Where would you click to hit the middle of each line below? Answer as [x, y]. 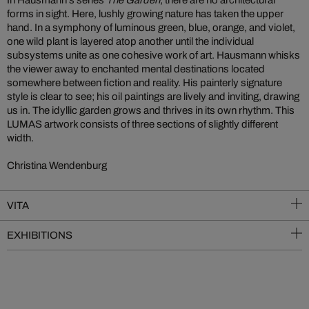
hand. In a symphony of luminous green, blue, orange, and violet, [151, 28]
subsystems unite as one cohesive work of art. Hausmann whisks [153, 55]
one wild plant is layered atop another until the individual [130, 41]
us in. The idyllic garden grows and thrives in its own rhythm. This [151, 110]
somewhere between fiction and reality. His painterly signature [144, 83]
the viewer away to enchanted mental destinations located [136, 69]
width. [20, 138]
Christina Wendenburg [57, 166]
